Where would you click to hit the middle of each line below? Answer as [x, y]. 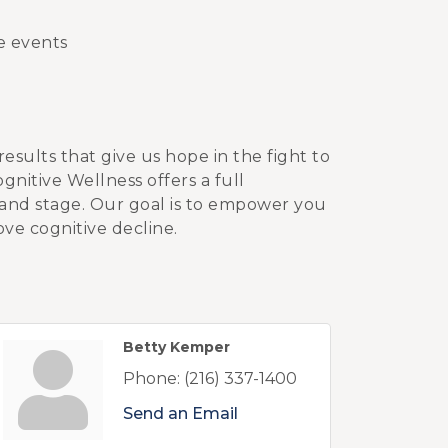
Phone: [151, 378]
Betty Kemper [176, 347]
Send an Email [180, 413]
